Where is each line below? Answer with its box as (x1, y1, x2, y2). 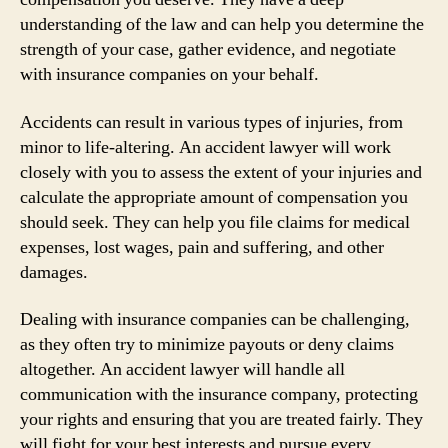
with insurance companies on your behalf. (20, 63, 319, 86)
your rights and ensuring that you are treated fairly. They (20, 408, 423, 431)
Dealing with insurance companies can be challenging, (20, 308, 410, 331)
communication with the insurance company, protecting (20, 383, 418, 406)
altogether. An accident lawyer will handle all (20, 358, 345, 381)
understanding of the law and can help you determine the (20, 13, 424, 36)
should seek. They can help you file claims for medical (20, 210, 410, 234)
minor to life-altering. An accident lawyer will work (20, 135, 391, 159)
